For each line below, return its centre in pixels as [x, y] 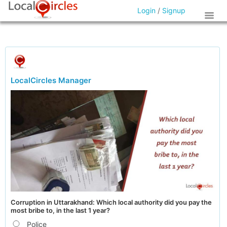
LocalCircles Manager [51, 80]
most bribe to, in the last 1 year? [60, 210]
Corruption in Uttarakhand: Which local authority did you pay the [111, 202]
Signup [174, 10]
